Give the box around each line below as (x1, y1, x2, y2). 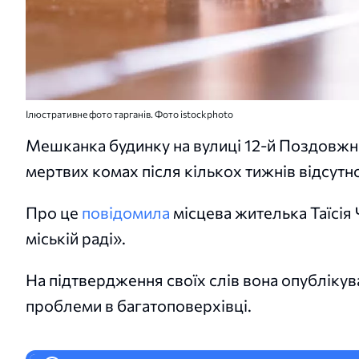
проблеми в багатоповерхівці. (26, 295, 252, 315)
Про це (26, 202, 82, 222)
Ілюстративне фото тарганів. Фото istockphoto (26, 107, 233, 119)
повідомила (82, 202, 170, 222)
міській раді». (26, 228, 126, 248)
